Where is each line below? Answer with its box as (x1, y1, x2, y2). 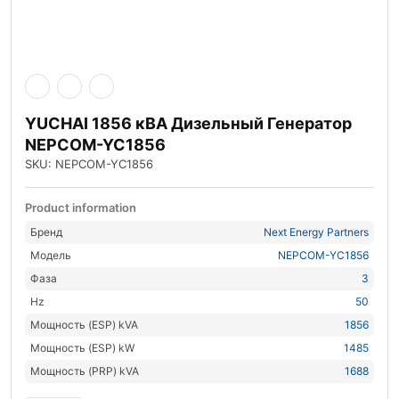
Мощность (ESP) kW (30, 340, 134, 354)
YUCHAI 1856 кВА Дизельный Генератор (25, 113, 352, 133)
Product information (25, 199, 136, 215)
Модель (30, 248, 71, 262)
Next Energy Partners (264, 224, 369, 239)
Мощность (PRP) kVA (30, 363, 139, 378)
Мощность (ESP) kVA (30, 317, 138, 331)
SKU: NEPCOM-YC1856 (25, 156, 153, 171)
